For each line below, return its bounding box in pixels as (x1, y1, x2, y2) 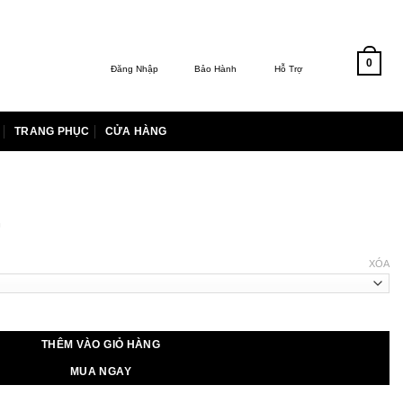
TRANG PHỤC (14, 124, 90, 138)
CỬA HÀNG (104, 124, 167, 138)
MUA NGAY (70, 365, 131, 378)
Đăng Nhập (110, 64, 158, 75)
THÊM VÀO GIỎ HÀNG (41, 338, 160, 351)
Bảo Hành (193, 64, 237, 75)
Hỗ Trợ (274, 64, 304, 75)
